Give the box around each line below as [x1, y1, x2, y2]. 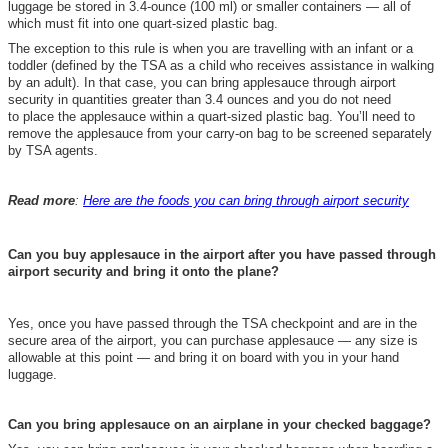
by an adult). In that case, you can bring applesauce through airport [8, 74, 396, 90]
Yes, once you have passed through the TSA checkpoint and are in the [8, 315, 417, 331]
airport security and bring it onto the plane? [8, 263, 279, 279]
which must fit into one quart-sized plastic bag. [8, 15, 282, 31]
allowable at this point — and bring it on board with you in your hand [8, 349, 399, 365]
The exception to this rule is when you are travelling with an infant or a [8, 40, 413, 56]
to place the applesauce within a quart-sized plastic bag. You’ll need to [8, 108, 415, 124]
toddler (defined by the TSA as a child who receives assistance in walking [8, 57, 434, 73]
